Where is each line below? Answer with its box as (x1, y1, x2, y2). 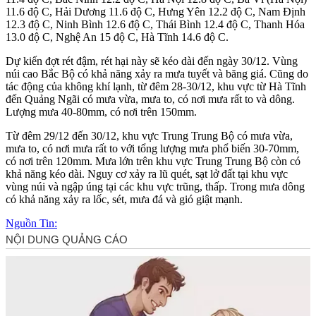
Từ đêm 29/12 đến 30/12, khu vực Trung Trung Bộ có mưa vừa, (6, 129, 293, 142)
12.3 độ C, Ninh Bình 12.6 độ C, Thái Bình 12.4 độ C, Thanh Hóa (6, 18, 305, 30)
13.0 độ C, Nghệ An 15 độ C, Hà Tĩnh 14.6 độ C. (6, 30, 229, 43)
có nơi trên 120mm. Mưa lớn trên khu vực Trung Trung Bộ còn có (6, 154, 300, 167)
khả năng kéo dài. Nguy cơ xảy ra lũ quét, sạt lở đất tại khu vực (6, 167, 288, 180)
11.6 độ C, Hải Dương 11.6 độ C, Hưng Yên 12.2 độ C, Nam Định (6, 5, 305, 18)
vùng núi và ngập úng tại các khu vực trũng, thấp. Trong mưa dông (6, 180, 305, 193)
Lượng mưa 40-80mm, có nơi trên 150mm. (6, 105, 197, 118)
